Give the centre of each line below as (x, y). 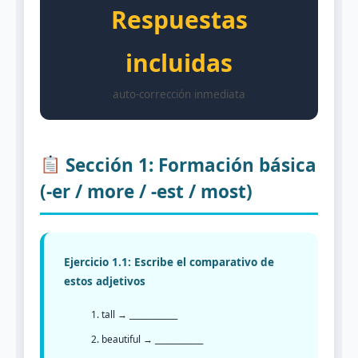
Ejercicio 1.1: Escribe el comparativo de (169, 263)
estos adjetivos (105, 282)
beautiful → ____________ (152, 340)
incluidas (179, 62)
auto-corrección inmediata (179, 94)
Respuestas (179, 19)
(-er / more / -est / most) (146, 191)
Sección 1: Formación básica (188, 165)
